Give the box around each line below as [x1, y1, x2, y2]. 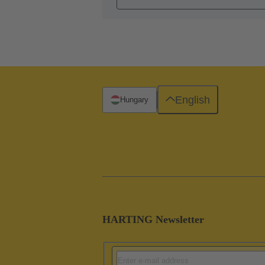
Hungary [120, 95, 148, 104]
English [174, 93, 210, 106]
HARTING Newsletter [102, 213, 204, 225]
